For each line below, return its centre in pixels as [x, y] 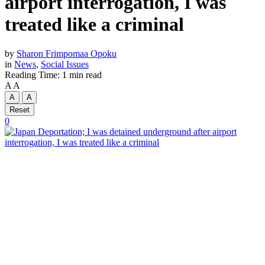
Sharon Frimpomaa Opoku [67, 53]
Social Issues [65, 64]
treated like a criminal [94, 25]
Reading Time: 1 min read [53, 75]
